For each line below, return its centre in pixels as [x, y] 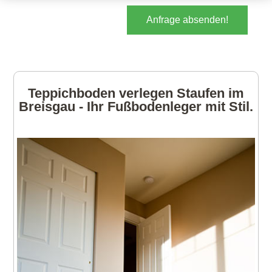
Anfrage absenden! [187, 20]
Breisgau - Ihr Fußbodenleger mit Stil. [136, 107]
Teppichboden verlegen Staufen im [136, 93]
